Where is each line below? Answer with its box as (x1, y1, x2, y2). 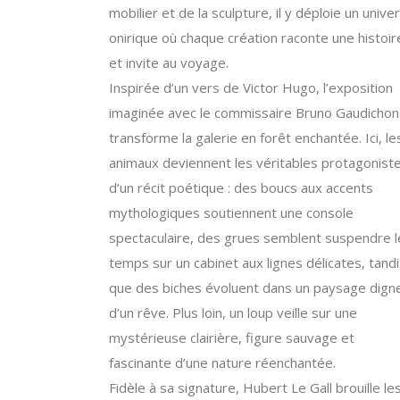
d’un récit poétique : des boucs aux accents (109, 179, 373, 196)
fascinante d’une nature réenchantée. (109, 354, 336, 371)
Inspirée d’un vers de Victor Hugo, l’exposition (109, 79, 393, 96)
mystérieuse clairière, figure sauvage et (109, 329, 354, 346)
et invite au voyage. (109, 54, 229, 71)
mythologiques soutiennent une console (109, 204, 354, 221)
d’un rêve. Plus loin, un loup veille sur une (109, 304, 357, 321)
